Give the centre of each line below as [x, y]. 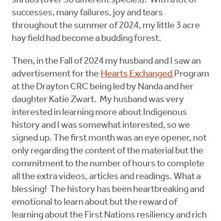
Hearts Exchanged [137, 74]
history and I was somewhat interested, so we [101, 126]
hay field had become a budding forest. [87, 39]
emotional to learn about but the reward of [94, 203]
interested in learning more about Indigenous [99, 113]
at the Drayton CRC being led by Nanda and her [103, 87]
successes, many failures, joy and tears [87, 13]
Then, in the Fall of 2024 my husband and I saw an [106, 62]
